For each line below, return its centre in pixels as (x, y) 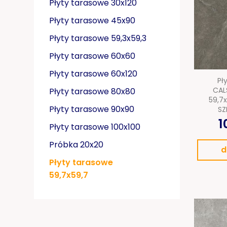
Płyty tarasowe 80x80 (92, 92)
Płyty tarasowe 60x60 (92, 56)
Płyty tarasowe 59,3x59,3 (98, 39)
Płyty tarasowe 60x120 (93, 74)
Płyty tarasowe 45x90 (92, 21)
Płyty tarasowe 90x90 (92, 109)
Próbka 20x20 (76, 145)
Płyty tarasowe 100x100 (95, 127)
